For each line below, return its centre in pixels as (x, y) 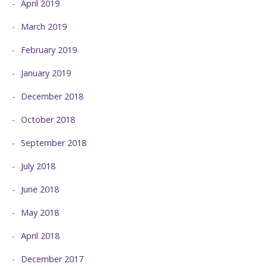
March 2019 (44, 26)
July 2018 (38, 166)
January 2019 (46, 73)
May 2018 (40, 212)
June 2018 (40, 189)
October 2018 (48, 119)
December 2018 (52, 96)
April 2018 (40, 235)
